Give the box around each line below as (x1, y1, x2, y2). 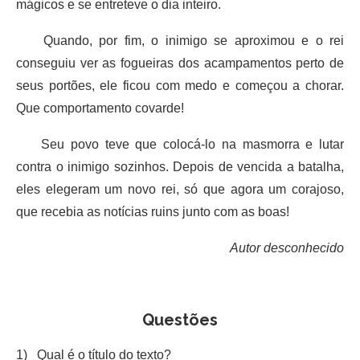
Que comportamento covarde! (16, 100, 184, 115)
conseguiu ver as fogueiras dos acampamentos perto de (16, 55, 344, 70)
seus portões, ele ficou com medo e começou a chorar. (16, 78, 344, 92)
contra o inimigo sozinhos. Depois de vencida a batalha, (16, 159, 344, 174)
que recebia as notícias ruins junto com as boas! (16, 204, 289, 219)
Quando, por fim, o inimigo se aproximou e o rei (16, 33, 344, 47)
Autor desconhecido (230, 240, 344, 255)
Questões (142, 309, 218, 329)
